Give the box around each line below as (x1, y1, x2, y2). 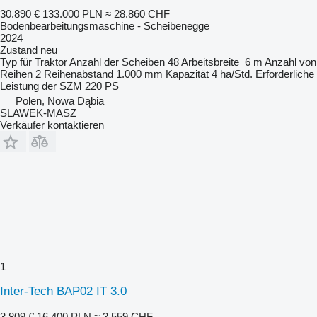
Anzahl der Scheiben (69, 56, 165, 68)
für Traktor (20, 56, 67, 68)
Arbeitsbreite (181, 56, 239, 68)
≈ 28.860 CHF (105, 8, 170, 20)
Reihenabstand (44, 68, 113, 80)
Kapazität (166, 68, 209, 80)
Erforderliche (255, 68, 314, 80)
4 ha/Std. (212, 68, 253, 80)
